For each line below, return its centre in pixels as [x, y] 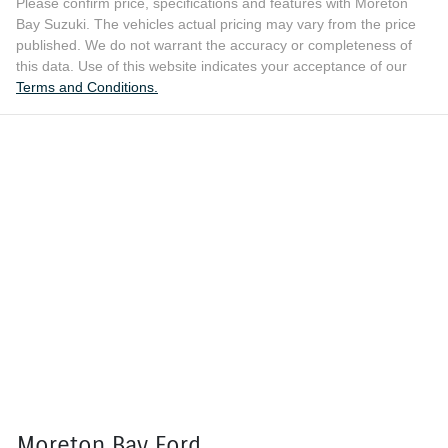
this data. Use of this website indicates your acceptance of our [211, 65]
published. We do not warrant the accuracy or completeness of [214, 44]
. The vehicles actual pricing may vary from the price [251, 23]
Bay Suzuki [51, 23]
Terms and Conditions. [87, 86]
